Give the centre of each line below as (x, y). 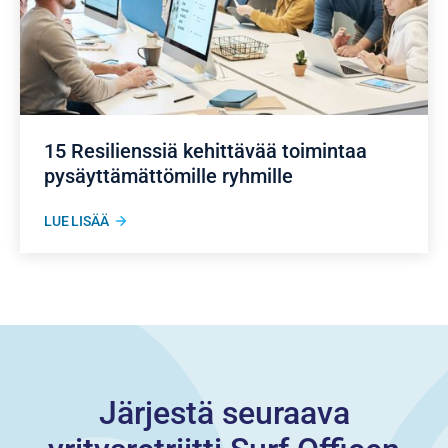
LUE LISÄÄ (76, 220)
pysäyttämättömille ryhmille (168, 175)
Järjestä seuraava (224, 412)
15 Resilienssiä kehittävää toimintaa (205, 150)
